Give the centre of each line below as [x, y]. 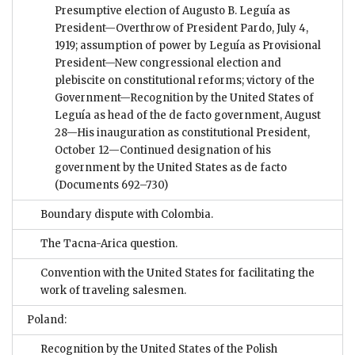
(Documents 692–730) [111, 185]
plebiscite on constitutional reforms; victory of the [185, 80]
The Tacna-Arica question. [109, 243]
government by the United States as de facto [171, 167]
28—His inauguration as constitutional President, [182, 132]
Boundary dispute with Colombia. [127, 214]
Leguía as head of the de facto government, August [188, 115]
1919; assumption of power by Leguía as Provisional [188, 45]
